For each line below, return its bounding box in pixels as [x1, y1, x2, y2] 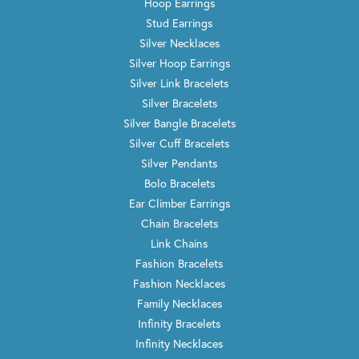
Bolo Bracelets [143, 175, 216, 191]
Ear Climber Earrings [128, 195, 231, 211]
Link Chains [151, 235, 208, 251]
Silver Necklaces [139, 34, 220, 50]
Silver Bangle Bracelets [123, 115, 236, 131]
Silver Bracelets [141, 95, 218, 111]
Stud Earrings [146, 14, 213, 30]
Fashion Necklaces [133, 275, 226, 291]
